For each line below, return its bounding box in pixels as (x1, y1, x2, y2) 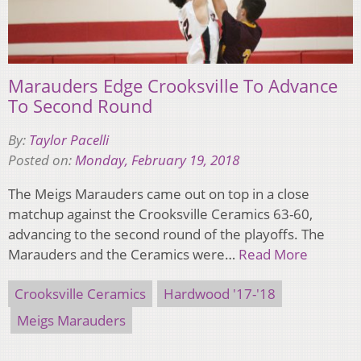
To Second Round (8, 93, 152, 118)
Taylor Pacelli (29, 131, 109, 150)
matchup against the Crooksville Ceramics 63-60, (8, 205, 313, 224)
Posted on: (8, 151, 75, 170)
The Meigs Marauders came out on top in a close (8, 185, 309, 204)
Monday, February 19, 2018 (75, 151, 239, 170)
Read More (239, 245, 308, 264)
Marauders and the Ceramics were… (8, 245, 239, 264)
